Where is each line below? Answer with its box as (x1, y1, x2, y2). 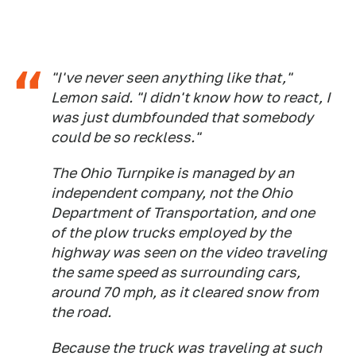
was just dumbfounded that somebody (51, 108, 313, 126)
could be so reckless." (51, 128, 200, 145)
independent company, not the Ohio (51, 184, 292, 201)
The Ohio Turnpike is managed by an (51, 164, 294, 181)
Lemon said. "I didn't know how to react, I (51, 88, 331, 106)
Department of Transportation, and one (51, 203, 315, 221)
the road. (51, 303, 111, 320)
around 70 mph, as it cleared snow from (51, 283, 319, 300)
